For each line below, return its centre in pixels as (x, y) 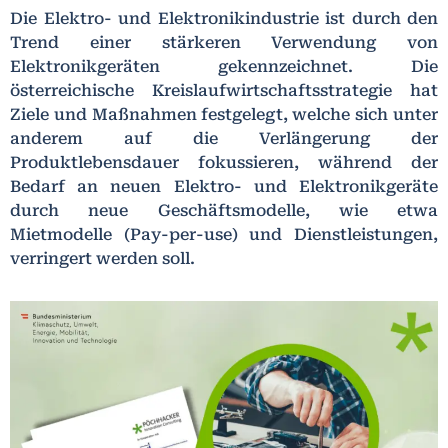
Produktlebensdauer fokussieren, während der (224, 162)
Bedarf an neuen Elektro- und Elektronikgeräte (224, 186)
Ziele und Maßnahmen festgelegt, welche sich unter (224, 114)
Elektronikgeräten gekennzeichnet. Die (224, 66)
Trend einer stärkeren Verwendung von (224, 42)
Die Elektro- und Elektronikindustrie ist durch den (224, 18)
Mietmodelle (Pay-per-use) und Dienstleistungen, (224, 234)
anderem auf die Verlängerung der (224, 138)
